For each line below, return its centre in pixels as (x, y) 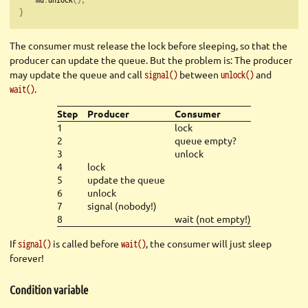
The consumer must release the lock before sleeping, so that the (148, 46)
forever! (27, 258)
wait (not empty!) (213, 219)
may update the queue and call (77, 75)
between (199, 75)
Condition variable (49, 289)
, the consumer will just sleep (209, 244)
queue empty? (206, 141)
